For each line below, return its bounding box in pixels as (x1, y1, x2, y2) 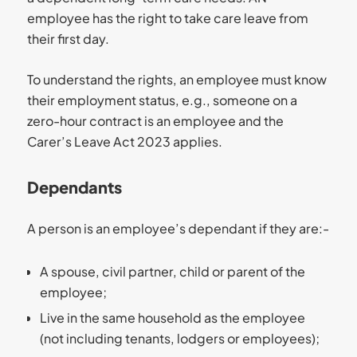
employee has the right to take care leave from (26, 9, 308, 26)
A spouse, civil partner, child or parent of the (39, 262, 305, 280)
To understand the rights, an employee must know (26, 70, 327, 88)
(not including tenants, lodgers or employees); (39, 329, 320, 347)
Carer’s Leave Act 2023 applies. (26, 132, 222, 150)
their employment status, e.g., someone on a (26, 91, 297, 108)
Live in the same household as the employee (39, 308, 305, 326)
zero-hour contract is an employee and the (26, 112, 284, 129)
